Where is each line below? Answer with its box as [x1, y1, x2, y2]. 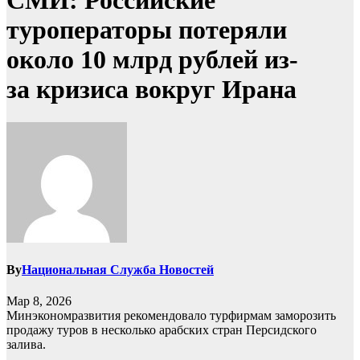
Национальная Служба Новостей [22, 263, 214, 277]
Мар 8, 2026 [6, 294, 72, 309]
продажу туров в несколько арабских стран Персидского [6, 323, 317, 337]
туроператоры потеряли [6, 15, 287, 45]
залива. [6, 337, 46, 352]
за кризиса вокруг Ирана [6, 75, 297, 104]
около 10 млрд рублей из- [6, 45, 298, 75]
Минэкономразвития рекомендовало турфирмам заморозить [6, 309, 336, 323]
